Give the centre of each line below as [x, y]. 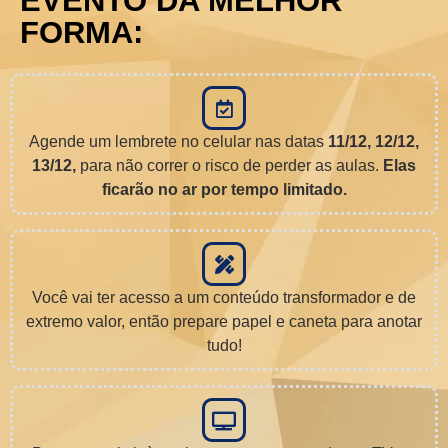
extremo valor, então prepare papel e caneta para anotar [224, 322]
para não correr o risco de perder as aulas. [227, 166]
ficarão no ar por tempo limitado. [224, 190]
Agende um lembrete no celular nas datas [178, 142]
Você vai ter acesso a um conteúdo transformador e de [224, 298]
